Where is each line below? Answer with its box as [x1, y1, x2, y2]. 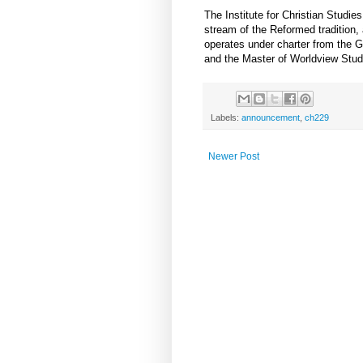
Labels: [211, 113, 241, 123]
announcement [241, 113, 300, 123]
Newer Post [208, 151, 259, 163]
